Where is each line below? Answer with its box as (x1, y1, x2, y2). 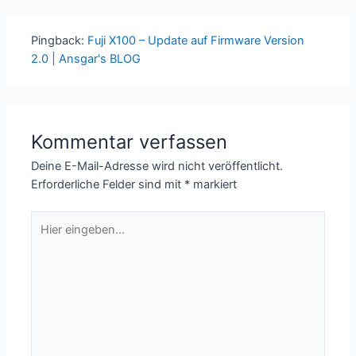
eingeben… (30, 230, 91, 245)
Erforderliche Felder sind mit (31, 177, 185, 192)
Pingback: (31, 33, 88, 48)
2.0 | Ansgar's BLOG (31, 52, 141, 67)
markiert (190, 177, 238, 192)
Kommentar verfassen (31, 130, 228, 154)
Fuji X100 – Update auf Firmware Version (87, 33, 305, 48)
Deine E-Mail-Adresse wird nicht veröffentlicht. (31, 159, 284, 174)
